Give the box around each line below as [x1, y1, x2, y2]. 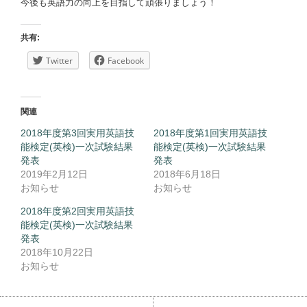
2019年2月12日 [21, 169, 88, 180]
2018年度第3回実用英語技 [21, 127, 134, 139]
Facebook [108, 55, 144, 67]
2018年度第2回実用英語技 [21, 206, 134, 217]
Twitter [46, 55, 73, 67]
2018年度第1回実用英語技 [153, 127, 267, 139]
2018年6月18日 [153, 169, 221, 180]
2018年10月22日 [21, 247, 93, 258]
